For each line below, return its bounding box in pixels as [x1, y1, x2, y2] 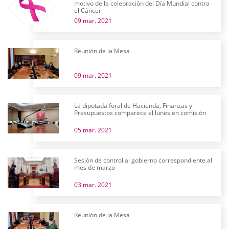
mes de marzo [74, 163, 115, 172]
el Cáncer [74, 6, 101, 15]
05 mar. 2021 [74, 126, 112, 134]
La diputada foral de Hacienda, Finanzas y [74, 101, 192, 110]
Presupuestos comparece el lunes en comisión [74, 108, 206, 117]
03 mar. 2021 [74, 180, 112, 189]
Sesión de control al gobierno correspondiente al [74, 156, 212, 165]
